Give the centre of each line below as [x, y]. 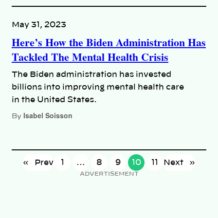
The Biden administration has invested [91, 75]
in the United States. [54, 100]
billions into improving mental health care [98, 87]
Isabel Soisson [48, 116]
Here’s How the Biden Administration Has [109, 42]
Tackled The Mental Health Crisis [90, 57]
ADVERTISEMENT [109, 173]
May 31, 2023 [39, 25]
